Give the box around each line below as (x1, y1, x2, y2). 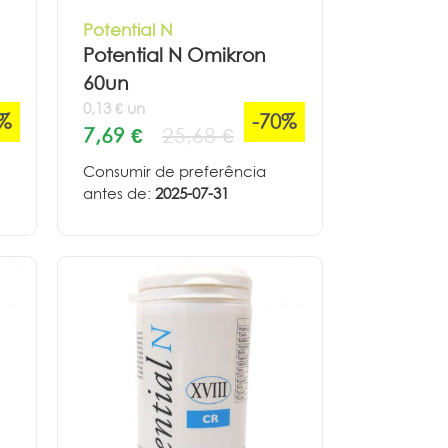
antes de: (83, 184, 155, 204)
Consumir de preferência (83, 162, 266, 182)
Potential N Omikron (83, 44, 266, 68)
